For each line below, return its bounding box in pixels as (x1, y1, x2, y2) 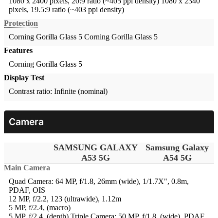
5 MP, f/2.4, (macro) (9, 203, 71, 212)
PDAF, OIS (9, 185, 45, 194)
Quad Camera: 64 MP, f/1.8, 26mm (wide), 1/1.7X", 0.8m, (9, 177, 189, 185)
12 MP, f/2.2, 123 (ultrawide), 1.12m (9, 194, 121, 203)
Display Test (4, 73, 44, 82)
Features (4, 46, 33, 54)
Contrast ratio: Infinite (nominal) (9, 87, 108, 95)
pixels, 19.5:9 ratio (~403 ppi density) (9, 5, 124, 14)
